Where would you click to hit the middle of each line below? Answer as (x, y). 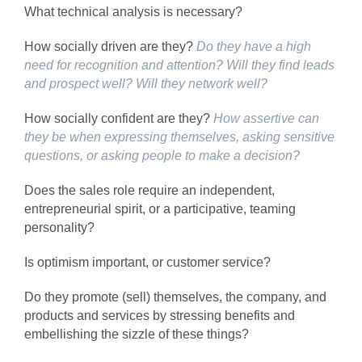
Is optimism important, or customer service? (149, 262)
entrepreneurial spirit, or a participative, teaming (160, 208)
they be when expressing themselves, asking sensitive (179, 137)
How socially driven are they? (109, 46)
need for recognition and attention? (125, 65)
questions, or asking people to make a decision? (164, 155)
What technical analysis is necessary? (135, 11)
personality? (61, 227)
